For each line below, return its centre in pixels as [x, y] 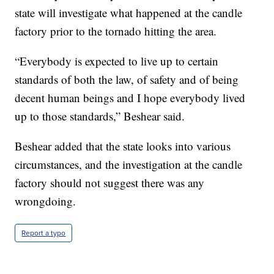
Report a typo [44, 233]
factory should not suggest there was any [110, 183]
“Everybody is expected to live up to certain [117, 61]
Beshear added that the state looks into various [123, 146]
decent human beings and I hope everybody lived [130, 98]
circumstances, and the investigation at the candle [129, 165]
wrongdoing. [46, 201]
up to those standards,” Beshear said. [100, 116]
